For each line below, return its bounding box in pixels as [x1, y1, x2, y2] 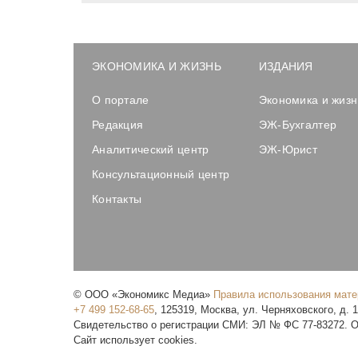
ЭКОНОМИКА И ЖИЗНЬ [92, 60, 221, 73]
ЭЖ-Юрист [258, 143, 317, 156]
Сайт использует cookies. [74, 334, 197, 346]
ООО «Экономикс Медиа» [85, 288, 210, 300]
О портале [92, 93, 149, 106]
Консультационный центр [92, 168, 230, 181]
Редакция [92, 118, 144, 131]
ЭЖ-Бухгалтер [258, 118, 337, 131]
